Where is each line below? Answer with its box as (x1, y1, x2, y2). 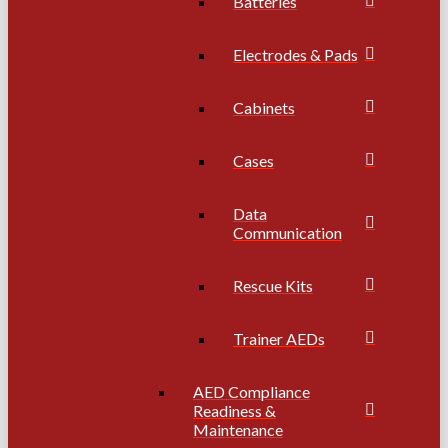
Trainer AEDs (233, 328, 325, 348)
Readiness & (193, 400, 276, 420)
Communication (233, 222, 342, 242)
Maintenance (193, 419, 283, 439)
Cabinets (233, 97, 295, 117)
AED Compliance (193, 381, 310, 401)
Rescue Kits (233, 275, 313, 295)
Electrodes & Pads (233, 44, 358, 64)
